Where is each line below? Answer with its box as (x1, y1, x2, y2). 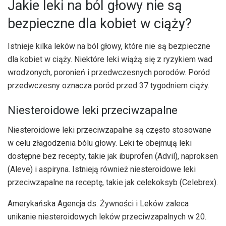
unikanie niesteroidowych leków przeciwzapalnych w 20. (8, 212, 206, 222)
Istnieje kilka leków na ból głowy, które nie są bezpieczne (8, 41, 210, 51)
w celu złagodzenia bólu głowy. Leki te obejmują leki (8, 138, 192, 148)
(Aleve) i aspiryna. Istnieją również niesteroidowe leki (8, 164, 196, 175)
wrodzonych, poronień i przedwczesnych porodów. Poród (8, 67, 210, 77)
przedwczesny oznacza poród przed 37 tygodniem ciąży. (8, 80, 209, 90)
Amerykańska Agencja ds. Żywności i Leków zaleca (8, 199, 189, 209)
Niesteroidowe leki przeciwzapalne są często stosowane (8, 125, 211, 135)
